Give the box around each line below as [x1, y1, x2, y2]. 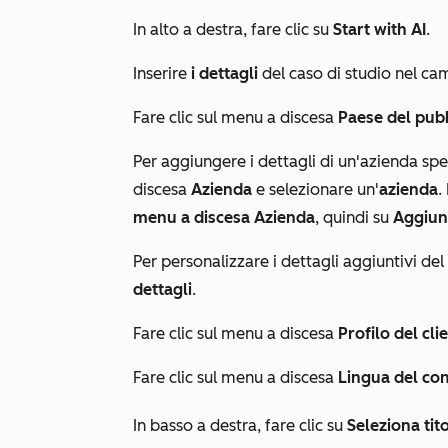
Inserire [133, 64, 191, 83]
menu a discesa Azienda [133, 208, 315, 227]
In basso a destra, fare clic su [133, 416, 347, 435]
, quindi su [315, 208, 393, 227]
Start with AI [333, 20, 426, 39]
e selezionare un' [256, 180, 379, 199]
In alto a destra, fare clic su [133, 20, 333, 39]
